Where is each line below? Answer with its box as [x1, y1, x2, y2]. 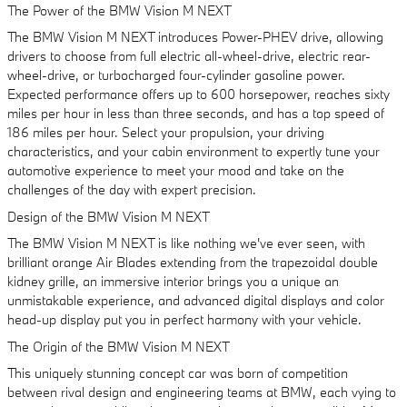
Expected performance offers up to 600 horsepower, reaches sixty [7, 85, 390, 103]
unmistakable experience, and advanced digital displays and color [7, 292, 384, 309]
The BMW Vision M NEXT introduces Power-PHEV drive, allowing [7, 28, 383, 45]
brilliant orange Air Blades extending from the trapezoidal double [7, 253, 378, 271]
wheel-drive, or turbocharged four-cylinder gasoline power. [7, 66, 345, 84]
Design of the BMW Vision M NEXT [7, 207, 210, 225]
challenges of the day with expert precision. [7, 181, 256, 198]
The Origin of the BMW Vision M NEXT [7, 337, 230, 355]
